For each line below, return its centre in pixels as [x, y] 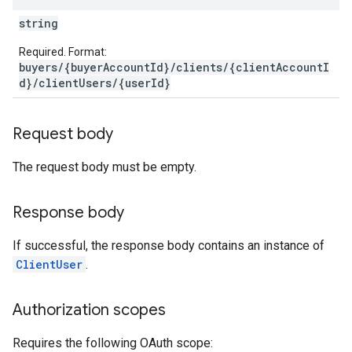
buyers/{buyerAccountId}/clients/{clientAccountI [174, 67]
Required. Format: [63, 52]
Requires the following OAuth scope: [113, 343]
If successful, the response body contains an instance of [169, 246]
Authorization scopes [89, 310]
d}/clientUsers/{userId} [95, 83]
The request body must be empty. [104, 167]
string [38, 23]
